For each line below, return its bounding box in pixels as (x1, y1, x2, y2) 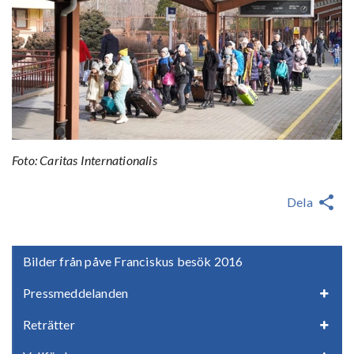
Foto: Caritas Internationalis (12, 153, 157, 168)
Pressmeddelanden (23, 285, 129, 301)
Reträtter (23, 317, 75, 333)
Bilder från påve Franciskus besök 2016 (23, 254, 243, 269)
